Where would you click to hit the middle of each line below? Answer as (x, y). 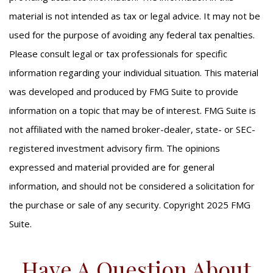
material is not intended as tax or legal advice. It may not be (135, 16)
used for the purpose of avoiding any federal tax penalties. (132, 35)
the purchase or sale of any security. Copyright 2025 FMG (130, 205)
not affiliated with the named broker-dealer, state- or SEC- (132, 129)
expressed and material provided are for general (112, 167)
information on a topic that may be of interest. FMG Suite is (133, 110)
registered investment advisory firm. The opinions (115, 148)
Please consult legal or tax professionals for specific (118, 54)
